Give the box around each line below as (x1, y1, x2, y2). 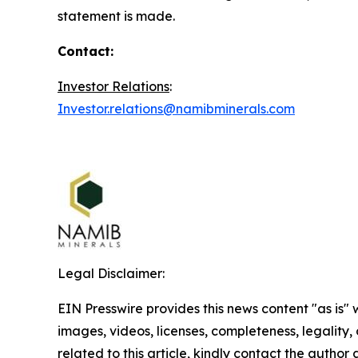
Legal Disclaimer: (58, 265, 165, 281)
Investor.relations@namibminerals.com (58, 101, 295, 117)
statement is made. (58, 8, 175, 24)
